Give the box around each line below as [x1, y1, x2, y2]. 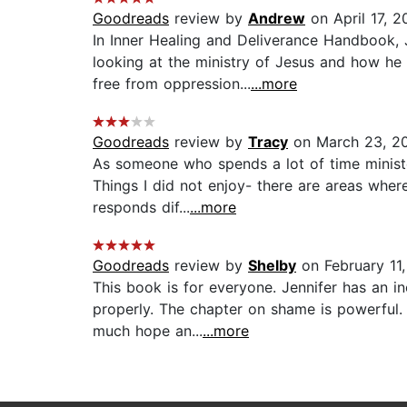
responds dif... [93, 198, 190, 217]
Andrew [248, 9, 305, 28]
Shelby [248, 256, 296, 275]
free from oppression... [93, 74, 251, 94]
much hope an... [93, 322, 203, 341]
